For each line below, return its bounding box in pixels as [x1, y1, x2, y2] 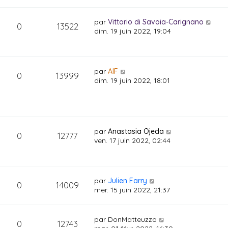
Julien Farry [108, 176, 148, 185]
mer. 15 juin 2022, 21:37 [94, 185, 170, 194]
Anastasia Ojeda [108, 127, 164, 136]
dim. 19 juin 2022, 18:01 [94, 76, 170, 85]
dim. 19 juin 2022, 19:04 [94, 26, 172, 36]
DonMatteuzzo [108, 215, 157, 224]
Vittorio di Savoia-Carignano [108, 17, 204, 26]
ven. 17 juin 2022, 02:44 [94, 136, 171, 145]
